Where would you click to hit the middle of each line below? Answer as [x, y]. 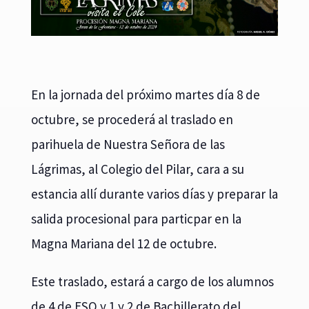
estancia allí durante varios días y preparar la [154, 193]
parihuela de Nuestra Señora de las [128, 144]
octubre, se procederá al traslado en [132, 119]
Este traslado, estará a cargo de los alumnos [152, 281]
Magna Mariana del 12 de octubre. [123, 243]
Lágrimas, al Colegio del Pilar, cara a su [137, 169]
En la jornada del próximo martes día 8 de [145, 94]
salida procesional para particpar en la [136, 218]
